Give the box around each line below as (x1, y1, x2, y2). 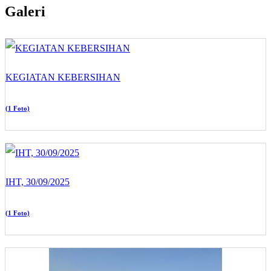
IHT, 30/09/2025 (5, 176, 70, 187)
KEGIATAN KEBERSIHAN (5, 71, 120, 82)
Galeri (5, 3, 45, 19)
